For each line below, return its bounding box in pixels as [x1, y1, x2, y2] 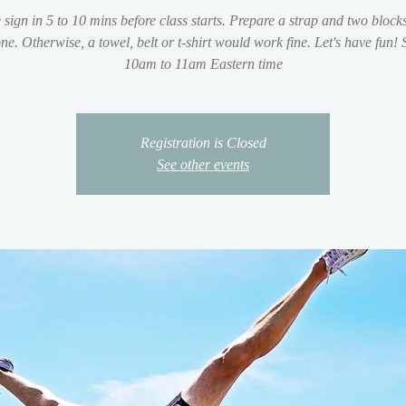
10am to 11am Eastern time [123, 55, 283, 72]
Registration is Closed [140, 134, 266, 150]
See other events [157, 156, 249, 172]
